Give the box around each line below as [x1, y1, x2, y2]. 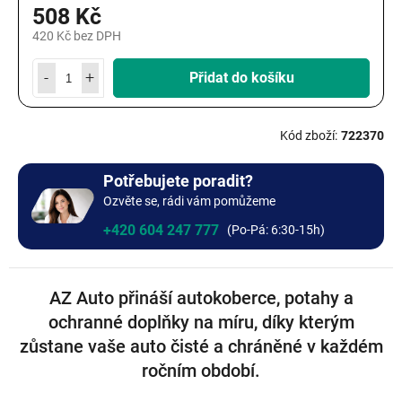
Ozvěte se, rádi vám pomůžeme [103, 193, 275, 208]
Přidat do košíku [188, 68, 294, 86]
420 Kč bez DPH [32, 28, 121, 43]
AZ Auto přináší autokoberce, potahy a [48, 286, 354, 309]
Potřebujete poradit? [103, 170, 253, 190]
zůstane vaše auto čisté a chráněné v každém [19, 335, 383, 357]
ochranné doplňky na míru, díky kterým [48, 310, 354, 333]
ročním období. [142, 359, 260, 381]
